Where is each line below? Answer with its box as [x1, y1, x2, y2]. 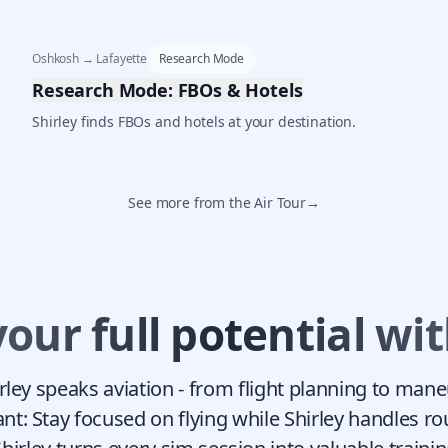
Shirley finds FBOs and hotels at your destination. [32, 112, 356, 132]
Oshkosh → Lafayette [32, 50, 147, 68]
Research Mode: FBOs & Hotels [32, 78, 303, 103]
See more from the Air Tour [128, 193, 306, 213]
